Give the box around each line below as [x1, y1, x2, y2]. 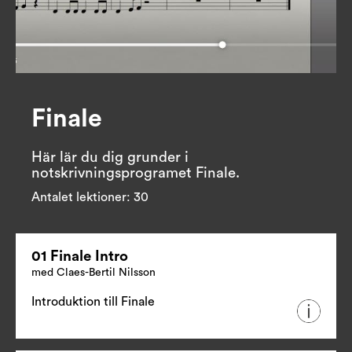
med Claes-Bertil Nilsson [31, 267, 156, 279]
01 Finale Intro [31, 249, 128, 265]
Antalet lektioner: [31, 191, 134, 204]
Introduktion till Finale [31, 295, 155, 309]
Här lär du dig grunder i [31, 149, 189, 165]
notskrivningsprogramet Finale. [31, 165, 240, 181]
